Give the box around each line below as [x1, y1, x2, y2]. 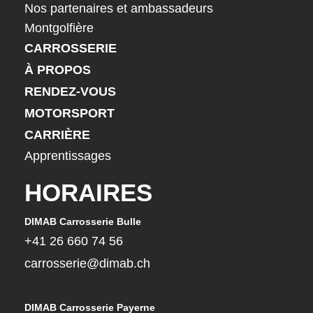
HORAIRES [24, 179, 152, 207]
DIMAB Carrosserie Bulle [24, 216, 141, 228]
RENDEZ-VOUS [24, 85, 116, 99]
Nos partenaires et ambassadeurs [24, 1, 213, 16]
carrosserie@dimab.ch [24, 256, 150, 271]
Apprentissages [24, 149, 111, 163]
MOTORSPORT [24, 106, 115, 121]
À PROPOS [24, 63, 91, 78]
